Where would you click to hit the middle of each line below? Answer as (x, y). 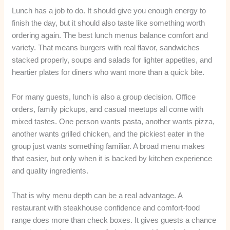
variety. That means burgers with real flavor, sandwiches (106, 47)
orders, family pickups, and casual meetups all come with (108, 109)
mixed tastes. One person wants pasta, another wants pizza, (113, 121)
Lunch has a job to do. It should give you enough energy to (109, 10)
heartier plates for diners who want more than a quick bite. (108, 72)
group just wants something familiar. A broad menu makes (109, 146)
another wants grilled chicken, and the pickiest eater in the (108, 133)
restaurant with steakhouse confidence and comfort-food (106, 207)
